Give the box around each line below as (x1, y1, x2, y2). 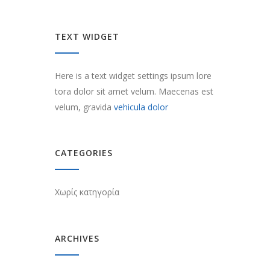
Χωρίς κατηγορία (55, 186, 119, 198)
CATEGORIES (55, 146, 113, 159)
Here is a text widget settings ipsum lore (55, 69, 212, 81)
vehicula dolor (114, 101, 168, 113)
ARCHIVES (55, 232, 99, 244)
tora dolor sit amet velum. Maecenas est (55, 85, 213, 97)
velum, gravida (55, 101, 114, 113)
